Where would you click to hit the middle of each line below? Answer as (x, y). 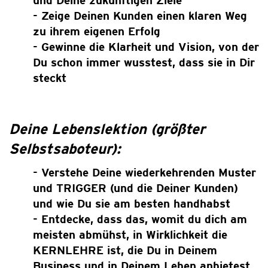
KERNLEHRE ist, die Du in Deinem (125, 250)
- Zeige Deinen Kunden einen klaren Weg (140, 16)
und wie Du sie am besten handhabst (132, 203)
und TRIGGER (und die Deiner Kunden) (135, 188)
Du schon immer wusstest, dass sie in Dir (144, 62)
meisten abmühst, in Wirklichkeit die (130, 234)
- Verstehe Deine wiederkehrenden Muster (144, 172)
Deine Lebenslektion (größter (107, 129)
